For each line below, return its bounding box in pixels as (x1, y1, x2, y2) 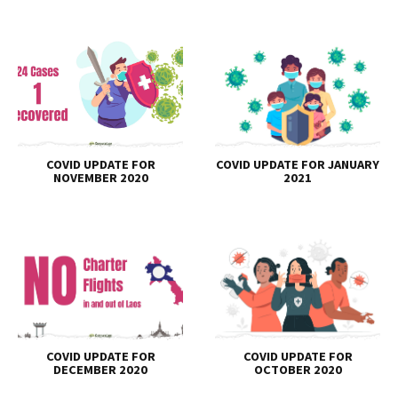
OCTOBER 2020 (253, 362, 342, 378)
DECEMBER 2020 (53, 362, 147, 378)
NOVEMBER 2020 (52, 169, 148, 186)
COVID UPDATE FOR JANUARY (216, 155, 379, 172)
